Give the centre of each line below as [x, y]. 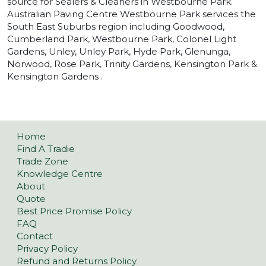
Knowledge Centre [60, 173]
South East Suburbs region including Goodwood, [116, 26]
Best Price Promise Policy [74, 211]
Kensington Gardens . [55, 76]
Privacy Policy [47, 248]
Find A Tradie [46, 148]
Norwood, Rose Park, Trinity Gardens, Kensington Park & [132, 64]
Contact [35, 236]
